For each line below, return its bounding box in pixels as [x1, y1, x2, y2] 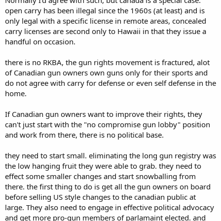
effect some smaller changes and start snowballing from [5, 171, 196, 181]
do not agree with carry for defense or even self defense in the [5, 78, 216, 88]
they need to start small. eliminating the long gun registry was [5, 150, 216, 160]
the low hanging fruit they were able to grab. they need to [5, 161, 201, 171]
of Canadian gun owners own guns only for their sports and [5, 68, 208, 77]
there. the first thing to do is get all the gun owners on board [5, 182, 211, 191]
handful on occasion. [5, 37, 75, 46]
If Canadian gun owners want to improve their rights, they [5, 109, 202, 119]
